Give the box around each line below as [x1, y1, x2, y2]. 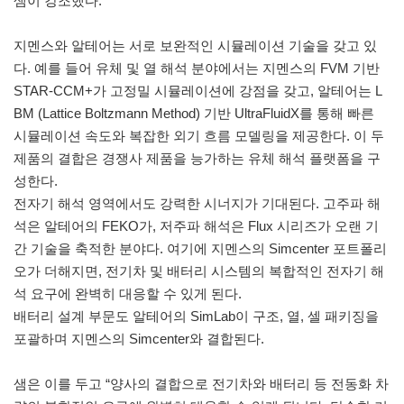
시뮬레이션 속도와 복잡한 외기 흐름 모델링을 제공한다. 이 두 [14, 128, 384, 144]
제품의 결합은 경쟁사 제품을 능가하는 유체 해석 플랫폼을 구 [14, 151, 381, 167]
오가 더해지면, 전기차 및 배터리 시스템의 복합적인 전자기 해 [14, 263, 384, 280]
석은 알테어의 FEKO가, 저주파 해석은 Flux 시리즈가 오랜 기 [14, 218, 379, 234]
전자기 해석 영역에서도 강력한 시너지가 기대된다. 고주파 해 [14, 196, 381, 212]
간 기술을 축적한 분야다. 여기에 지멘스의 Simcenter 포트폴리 [14, 241, 387, 257]
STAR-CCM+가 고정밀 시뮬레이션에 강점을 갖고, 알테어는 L [14, 83, 382, 99]
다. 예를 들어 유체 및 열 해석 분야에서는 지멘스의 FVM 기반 [14, 60, 380, 77]
